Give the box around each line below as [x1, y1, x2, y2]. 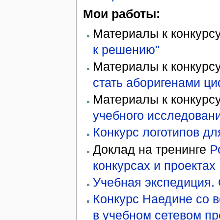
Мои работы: [82, 7, 160, 21]
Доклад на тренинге [92, 142, 210, 156]
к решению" [92, 42, 160, 56]
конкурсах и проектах [92, 158, 216, 172]
